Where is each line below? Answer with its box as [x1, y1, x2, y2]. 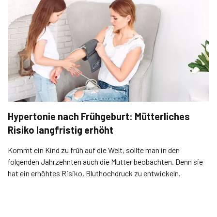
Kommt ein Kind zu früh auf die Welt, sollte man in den [8, 145, 180, 155]
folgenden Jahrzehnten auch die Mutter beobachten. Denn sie [8, 157, 203, 166]
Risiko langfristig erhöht [8, 124, 113, 136]
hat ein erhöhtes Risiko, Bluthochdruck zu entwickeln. [8, 169, 181, 178]
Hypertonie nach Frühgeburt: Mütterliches [8, 110, 190, 122]
